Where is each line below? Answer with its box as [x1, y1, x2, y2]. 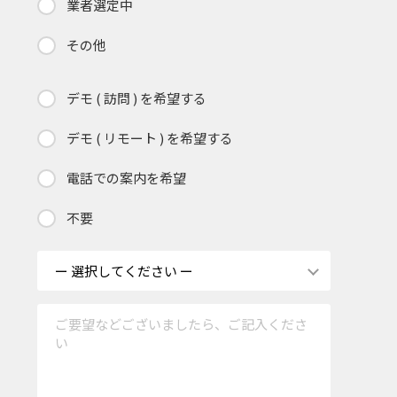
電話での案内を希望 [66, 167, 186, 187]
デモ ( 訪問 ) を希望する [66, 88, 206, 107]
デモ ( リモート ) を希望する [66, 128, 233, 147]
